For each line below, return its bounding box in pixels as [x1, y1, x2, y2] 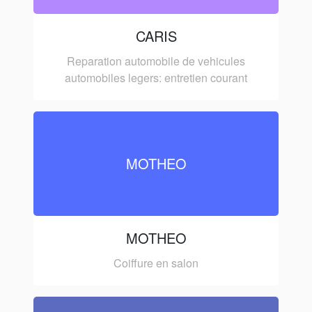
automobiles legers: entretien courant [65, 69, 247, 86]
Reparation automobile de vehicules [67, 52, 245, 69]
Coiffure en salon [114, 254, 198, 271]
